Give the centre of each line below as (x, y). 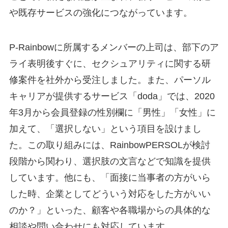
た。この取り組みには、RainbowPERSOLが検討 (109, 145)
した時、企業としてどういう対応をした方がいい (110, 194)
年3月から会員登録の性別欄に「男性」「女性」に (112, 113)
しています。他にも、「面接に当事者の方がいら (110, 178)
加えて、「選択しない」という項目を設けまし (105, 129)
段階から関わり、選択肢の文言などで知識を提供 (110, 162)
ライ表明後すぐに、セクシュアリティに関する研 (110, 64)
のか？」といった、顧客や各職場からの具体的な (110, 210)
